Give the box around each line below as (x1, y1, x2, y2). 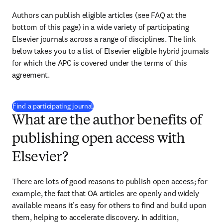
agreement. (12, 70, 50, 80)
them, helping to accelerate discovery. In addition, (12, 212, 179, 222)
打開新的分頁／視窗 (95, 101, 157, 110)
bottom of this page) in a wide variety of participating (12, 22, 189, 32)
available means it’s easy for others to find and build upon (12, 200, 207, 210)
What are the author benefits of (12, 114, 202, 128)
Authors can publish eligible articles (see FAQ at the (12, 10, 187, 20)
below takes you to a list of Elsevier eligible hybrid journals (12, 46, 210, 56)
